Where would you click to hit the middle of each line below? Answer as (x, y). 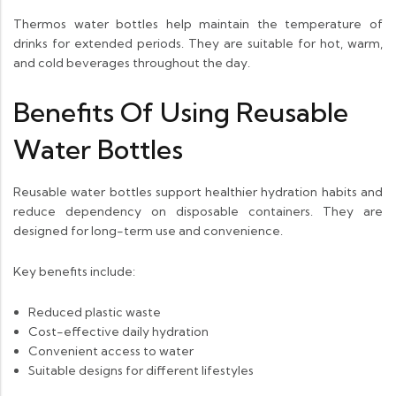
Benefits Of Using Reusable (181, 113)
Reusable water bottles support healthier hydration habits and (198, 192)
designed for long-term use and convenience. (148, 231)
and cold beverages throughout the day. (132, 63)
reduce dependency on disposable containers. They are (198, 212)
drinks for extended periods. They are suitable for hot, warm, (198, 44)
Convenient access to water (110, 351)
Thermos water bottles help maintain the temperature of (198, 24)
